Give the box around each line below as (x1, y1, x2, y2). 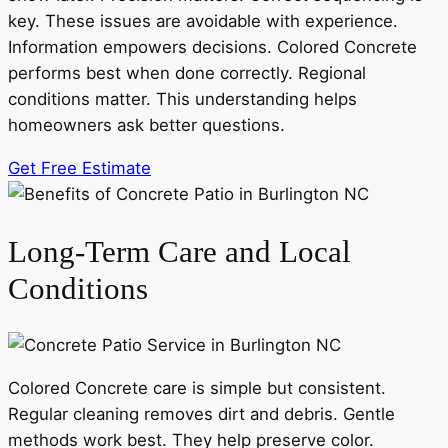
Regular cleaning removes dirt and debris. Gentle (8, 404, 395, 425)
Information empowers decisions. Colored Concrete (8, 37, 417, 58)
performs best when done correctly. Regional (8, 63, 366, 84)
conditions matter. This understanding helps (8, 89, 357, 110)
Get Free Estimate (8, 157, 151, 178)
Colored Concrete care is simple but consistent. (8, 378, 386, 399)
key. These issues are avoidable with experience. (8, 11, 398, 32)
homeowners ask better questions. (8, 115, 285, 136)
